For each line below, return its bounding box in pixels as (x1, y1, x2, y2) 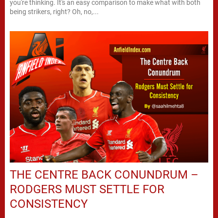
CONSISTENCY (10, 197, 88, 211)
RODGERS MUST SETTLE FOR (10, 182, 164, 196)
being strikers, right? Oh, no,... (10, 8, 99, 16)
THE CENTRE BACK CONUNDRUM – (10, 167, 199, 182)
